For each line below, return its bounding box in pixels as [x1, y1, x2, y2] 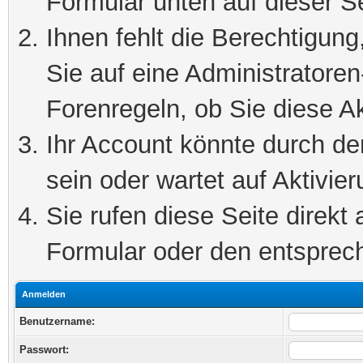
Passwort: [19, 344, 69, 356]
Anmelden [22, 289, 66, 299]
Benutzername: [19, 315, 95, 327]
